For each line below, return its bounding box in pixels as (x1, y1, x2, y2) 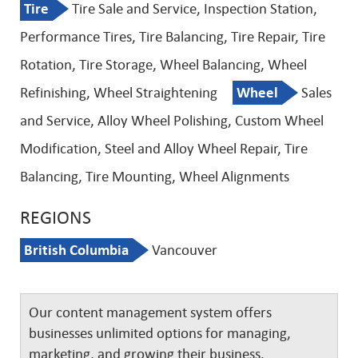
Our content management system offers (29, 304, 272, 320)
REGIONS (20, 208, 91, 228)
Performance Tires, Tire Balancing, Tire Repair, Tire (20, 29, 325, 45)
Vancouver (149, 242, 217, 258)
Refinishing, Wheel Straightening (20, 85, 217, 101)
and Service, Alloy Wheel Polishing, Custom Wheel (20, 113, 324, 129)
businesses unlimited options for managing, (29, 325, 291, 341)
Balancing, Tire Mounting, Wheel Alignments (20, 169, 289, 185)
